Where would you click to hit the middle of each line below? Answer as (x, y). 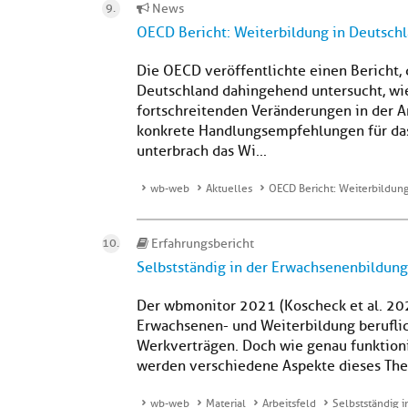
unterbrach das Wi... (202, 151)
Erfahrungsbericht (201, 244)
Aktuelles (229, 189)
